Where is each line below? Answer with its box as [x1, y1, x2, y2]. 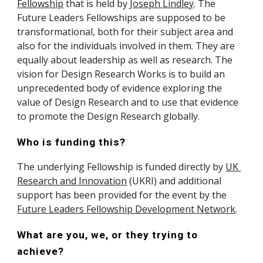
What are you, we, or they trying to [17, 229, 198, 241]
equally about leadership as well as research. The [17, 53, 233, 66]
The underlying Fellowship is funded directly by [17, 160, 226, 173]
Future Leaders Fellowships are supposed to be [17, 11, 226, 24]
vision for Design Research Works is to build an [17, 68, 225, 80]
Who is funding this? [17, 136, 126, 148]
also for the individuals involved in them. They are [17, 39, 235, 52]
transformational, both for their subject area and [17, 25, 234, 38]
